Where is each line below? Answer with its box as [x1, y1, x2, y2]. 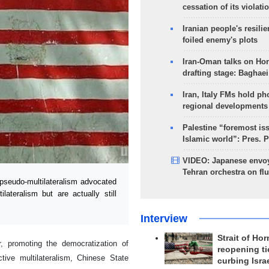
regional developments [182, 101, 268, 110]
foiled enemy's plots [182, 35, 258, 44]
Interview [140, 213, 187, 225]
